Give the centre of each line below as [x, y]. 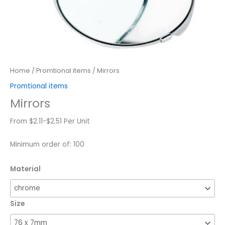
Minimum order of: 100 [47, 145]
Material [25, 169]
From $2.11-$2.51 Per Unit [50, 122]
